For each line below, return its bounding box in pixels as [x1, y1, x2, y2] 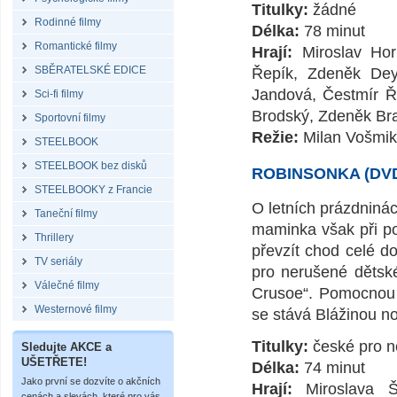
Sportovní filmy [35, 112, 105, 124]
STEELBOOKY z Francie [35, 183, 152, 196]
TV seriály [35, 255, 82, 268]
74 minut [300, 359, 365, 377]
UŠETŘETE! [21, 355, 87, 369]
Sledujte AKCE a [21, 340, 112, 354]
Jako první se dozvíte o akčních [21, 376, 160, 386]
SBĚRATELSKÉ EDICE [35, 64, 146, 76]
